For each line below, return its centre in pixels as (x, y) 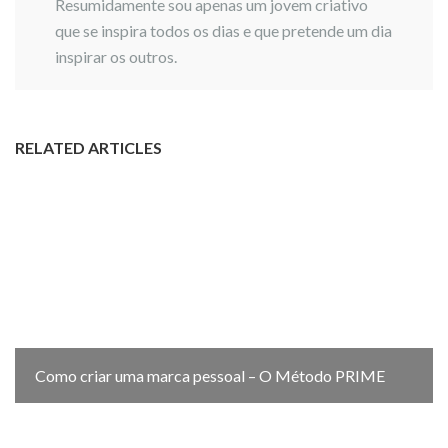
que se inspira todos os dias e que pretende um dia (223, 30)
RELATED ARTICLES (88, 147)
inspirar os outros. (117, 56)
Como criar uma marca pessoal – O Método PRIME (210, 375)
